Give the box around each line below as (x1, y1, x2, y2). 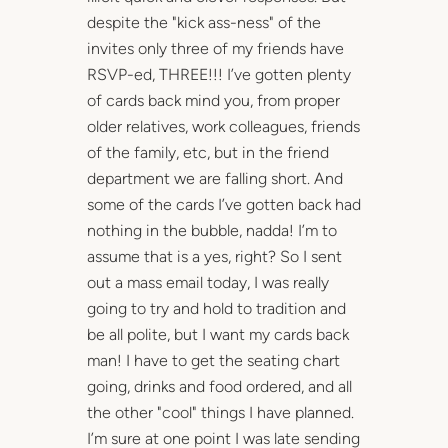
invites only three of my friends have (86, 38, 344, 58)
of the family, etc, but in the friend (86, 142, 329, 162)
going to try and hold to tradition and (86, 298, 346, 318)
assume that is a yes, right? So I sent (86, 246, 342, 266)
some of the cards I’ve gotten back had (86, 194, 361, 214)
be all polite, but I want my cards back (86, 324, 349, 344)
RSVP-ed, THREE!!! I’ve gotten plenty (86, 64, 351, 84)
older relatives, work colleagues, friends (86, 116, 360, 136)
